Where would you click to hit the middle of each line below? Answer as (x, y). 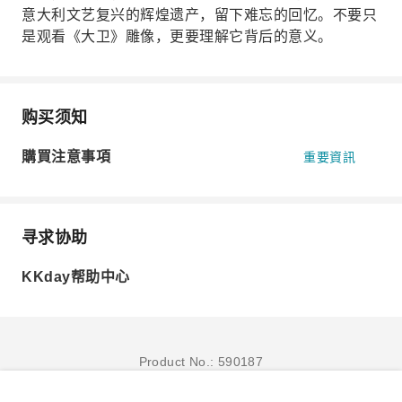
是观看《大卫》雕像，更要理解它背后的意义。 (177, 36)
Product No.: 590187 (201, 362)
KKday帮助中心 (76, 277)
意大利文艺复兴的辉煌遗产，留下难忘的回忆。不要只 (199, 15)
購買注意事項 (66, 157)
